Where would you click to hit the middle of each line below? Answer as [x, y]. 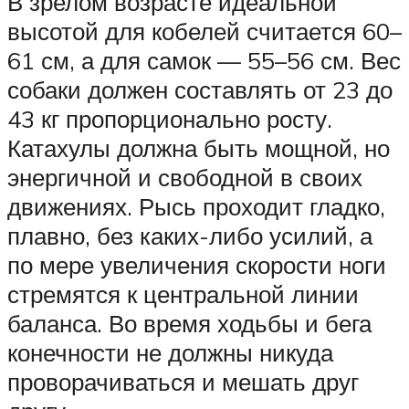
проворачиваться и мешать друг [183, 382]
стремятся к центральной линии [183, 294]
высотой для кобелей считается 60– [204, 31]
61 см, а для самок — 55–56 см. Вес [204, 61]
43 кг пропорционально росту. [170, 119]
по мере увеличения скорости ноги [197, 265]
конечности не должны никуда [170, 353]
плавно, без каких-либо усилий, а [190, 236]
